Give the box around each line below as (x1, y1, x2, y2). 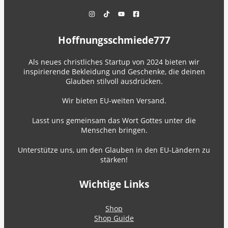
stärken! (100, 155, 128, 165)
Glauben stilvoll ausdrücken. (65, 76, 163, 87)
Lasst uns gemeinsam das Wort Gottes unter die (32, 116, 196, 126)
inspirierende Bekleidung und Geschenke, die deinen (23, 67, 205, 77)
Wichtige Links (79, 177, 149, 191)
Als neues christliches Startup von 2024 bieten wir (28, 57, 199, 67)
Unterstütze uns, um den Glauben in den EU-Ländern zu (18, 145, 210, 155)
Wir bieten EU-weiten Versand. (62, 96, 166, 106)
